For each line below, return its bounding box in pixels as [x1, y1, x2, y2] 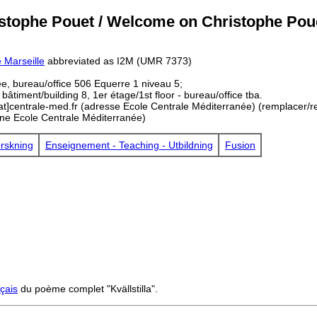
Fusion [224, 139, 255, 151]
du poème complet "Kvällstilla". [18, 283, 158, 295]
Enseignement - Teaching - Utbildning [45, 139, 213, 151]
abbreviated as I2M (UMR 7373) [45, 54, 192, 67]
